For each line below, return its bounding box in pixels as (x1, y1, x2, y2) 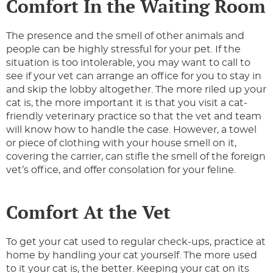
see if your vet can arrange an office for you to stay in (6, 71, 261, 82)
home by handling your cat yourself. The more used (6, 250, 257, 261)
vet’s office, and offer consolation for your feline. (6, 165, 236, 175)
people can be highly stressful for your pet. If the (6, 44, 241, 55)
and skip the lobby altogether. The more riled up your (6, 85, 266, 95)
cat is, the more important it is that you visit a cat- (6, 98, 247, 108)
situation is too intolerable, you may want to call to (6, 58, 250, 68)
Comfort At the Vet (6, 200, 171, 225)
